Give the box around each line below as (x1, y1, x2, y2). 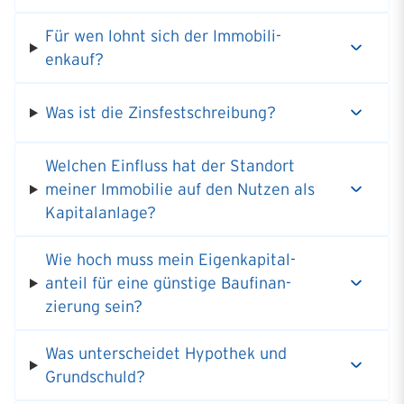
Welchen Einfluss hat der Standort (44, 157, 295, 176)
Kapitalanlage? (44, 204, 156, 223)
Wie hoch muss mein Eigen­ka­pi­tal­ (44, 251, 296, 270)
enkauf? (44, 50, 104, 69)
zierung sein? (44, 298, 142, 317)
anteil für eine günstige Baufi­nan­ (44, 274, 291, 293)
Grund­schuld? (44, 368, 145, 387)
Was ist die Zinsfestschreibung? (44, 104, 276, 123)
